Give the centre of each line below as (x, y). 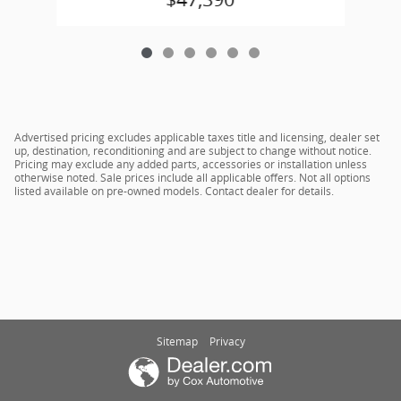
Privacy (227, 341)
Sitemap (177, 341)
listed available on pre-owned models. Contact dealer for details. (174, 191)
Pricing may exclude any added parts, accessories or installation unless (191, 164)
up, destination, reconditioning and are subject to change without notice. (193, 150)
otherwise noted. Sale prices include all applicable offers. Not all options (192, 177)
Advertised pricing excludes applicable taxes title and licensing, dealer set (197, 137)
